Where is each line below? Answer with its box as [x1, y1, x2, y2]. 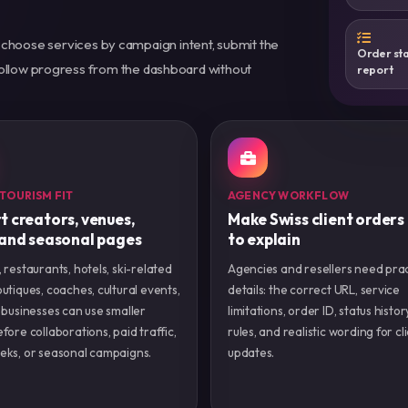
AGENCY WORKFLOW [227, 189, 349, 203]
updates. [227, 344, 275, 362]
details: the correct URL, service [227, 281, 401, 299]
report [356, 62, 393, 77]
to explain [227, 229, 301, 250]
